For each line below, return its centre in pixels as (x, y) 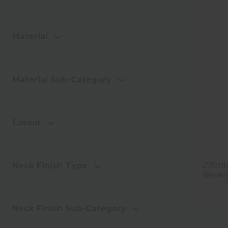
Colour (27, 123)
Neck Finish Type (50, 165)
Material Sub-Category (62, 79)
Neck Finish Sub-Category (69, 209)
